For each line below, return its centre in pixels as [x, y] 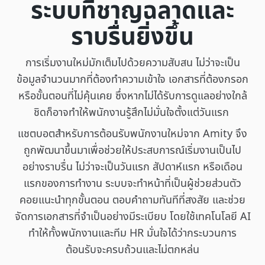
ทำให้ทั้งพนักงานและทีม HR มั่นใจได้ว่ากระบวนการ [132, 233]
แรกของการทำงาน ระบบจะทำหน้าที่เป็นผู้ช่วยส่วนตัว [132, 183]
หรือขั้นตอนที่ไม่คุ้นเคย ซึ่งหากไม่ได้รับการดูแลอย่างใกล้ [132, 96]
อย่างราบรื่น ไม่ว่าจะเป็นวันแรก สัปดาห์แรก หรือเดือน [132, 167]
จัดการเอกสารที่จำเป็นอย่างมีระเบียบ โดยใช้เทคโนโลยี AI [132, 216]
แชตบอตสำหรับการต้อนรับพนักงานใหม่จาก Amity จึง [132, 134]
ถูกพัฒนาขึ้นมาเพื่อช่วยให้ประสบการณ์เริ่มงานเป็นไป [132, 150]
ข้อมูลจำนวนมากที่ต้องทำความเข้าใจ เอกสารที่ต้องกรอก [132, 79]
